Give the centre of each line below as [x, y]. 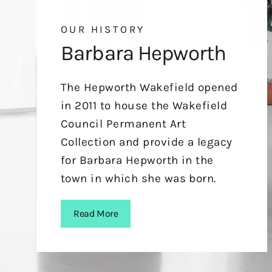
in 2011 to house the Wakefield [144, 105]
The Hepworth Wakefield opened [149, 87]
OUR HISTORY [103, 29]
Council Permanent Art [123, 124]
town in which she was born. [138, 178]
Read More [96, 213]
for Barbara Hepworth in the [137, 160]
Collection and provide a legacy [147, 142]
